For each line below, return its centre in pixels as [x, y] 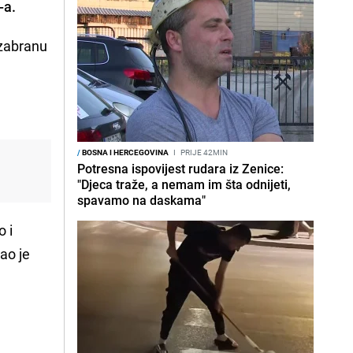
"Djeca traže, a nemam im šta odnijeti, [184, 184]
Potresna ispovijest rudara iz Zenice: [180, 169]
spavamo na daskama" [141, 200]
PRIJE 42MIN [203, 152]
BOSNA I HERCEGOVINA [124, 152]
